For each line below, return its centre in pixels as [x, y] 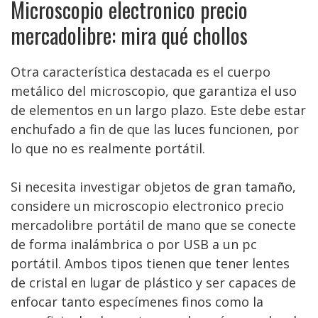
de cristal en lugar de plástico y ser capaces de [153, 283]
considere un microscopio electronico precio [147, 206]
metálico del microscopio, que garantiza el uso [154, 91]
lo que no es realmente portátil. [108, 148]
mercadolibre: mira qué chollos [129, 35]
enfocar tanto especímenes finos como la [137, 302]
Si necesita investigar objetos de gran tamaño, [153, 187]
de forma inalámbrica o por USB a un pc [134, 244]
